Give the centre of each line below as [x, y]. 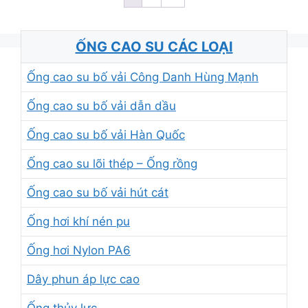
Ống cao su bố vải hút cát [98, 193]
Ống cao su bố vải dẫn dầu [101, 106]
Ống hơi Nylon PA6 [79, 251]
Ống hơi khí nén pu [78, 222]
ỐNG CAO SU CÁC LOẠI [154, 47]
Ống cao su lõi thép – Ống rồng [112, 164]
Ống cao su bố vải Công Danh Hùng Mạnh [143, 77]
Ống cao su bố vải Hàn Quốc [106, 135]
